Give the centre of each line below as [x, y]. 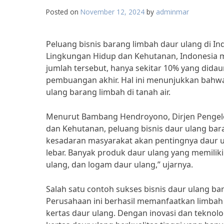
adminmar [172, 12]
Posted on [63, 12]
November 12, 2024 [112, 12]
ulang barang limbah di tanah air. [108, 92]
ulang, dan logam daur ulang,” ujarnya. [119, 164]
